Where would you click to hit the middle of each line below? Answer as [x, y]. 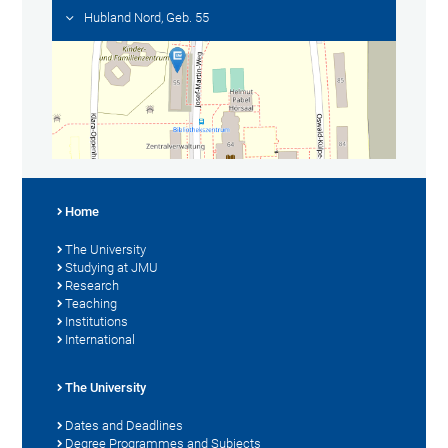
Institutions [97, 321]
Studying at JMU [112, 267]
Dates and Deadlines [124, 425]
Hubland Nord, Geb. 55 [147, 18]
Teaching [91, 303]
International [100, 339]
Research [92, 285]
